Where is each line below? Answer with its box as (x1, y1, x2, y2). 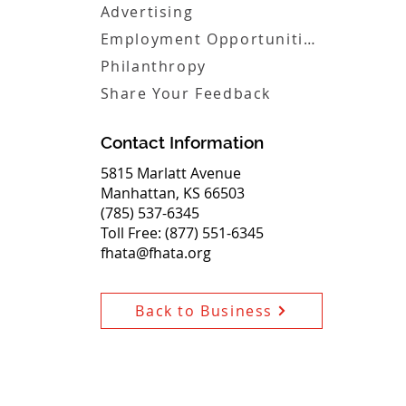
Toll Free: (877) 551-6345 (100, 223, 264, 243)
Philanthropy (100, 56, 207, 76)
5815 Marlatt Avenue (100, 163, 241, 183)
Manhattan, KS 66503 (100, 183, 245, 203)
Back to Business (135, 301, 273, 321)
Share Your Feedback (100, 83, 272, 103)
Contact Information (100, 132, 264, 152)
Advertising (100, 2, 194, 22)
